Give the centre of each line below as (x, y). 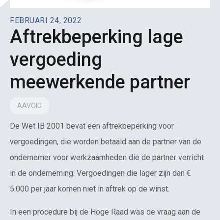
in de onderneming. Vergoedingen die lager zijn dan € (100, 173)
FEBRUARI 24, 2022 (46, 21)
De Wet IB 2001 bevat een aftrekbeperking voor (92, 126)
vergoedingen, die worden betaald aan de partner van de (106, 142)
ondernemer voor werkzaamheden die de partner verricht (107, 158)
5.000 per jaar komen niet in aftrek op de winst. (90, 189)
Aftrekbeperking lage (96, 37)
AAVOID (29, 106)
